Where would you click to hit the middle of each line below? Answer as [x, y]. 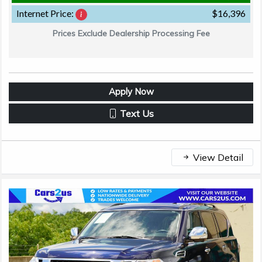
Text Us [136, 114]
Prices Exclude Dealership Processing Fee [131, 34]
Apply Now [131, 92]
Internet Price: [46, 13]
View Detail [217, 158]
